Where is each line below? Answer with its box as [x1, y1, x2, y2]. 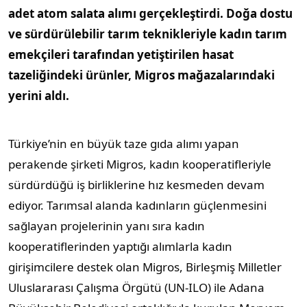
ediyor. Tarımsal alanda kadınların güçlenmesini [8, 197, 267, 213]
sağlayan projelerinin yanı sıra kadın [8, 218, 205, 234]
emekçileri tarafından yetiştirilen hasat [8, 47, 234, 62]
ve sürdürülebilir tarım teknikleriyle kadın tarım [8, 26, 287, 42]
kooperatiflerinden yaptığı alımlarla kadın [8, 238, 232, 254]
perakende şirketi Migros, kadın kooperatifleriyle [8, 156, 271, 172]
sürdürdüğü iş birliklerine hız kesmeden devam [8, 177, 265, 193]
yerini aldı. [8, 88, 69, 103]
